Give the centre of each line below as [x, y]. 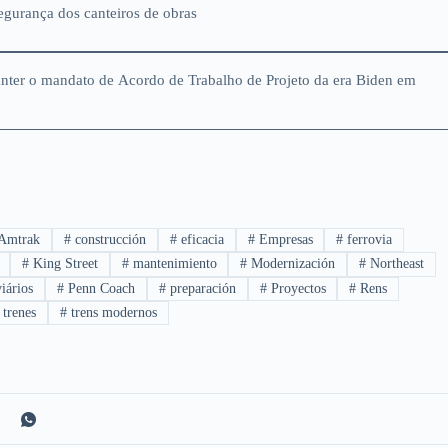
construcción [109, 239]
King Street [63, 264]
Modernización [291, 264]
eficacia [200, 239]
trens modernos [111, 313]
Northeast [395, 264]
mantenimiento [172, 264]
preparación [200, 288]
